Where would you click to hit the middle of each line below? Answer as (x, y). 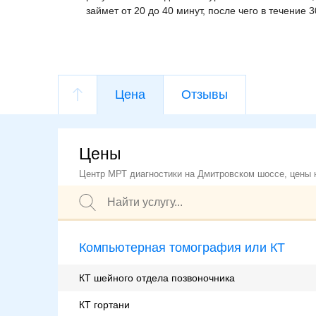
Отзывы (205, 95)
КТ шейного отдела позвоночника (157, 278)
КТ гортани (104, 305)
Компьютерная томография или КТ (182, 248)
